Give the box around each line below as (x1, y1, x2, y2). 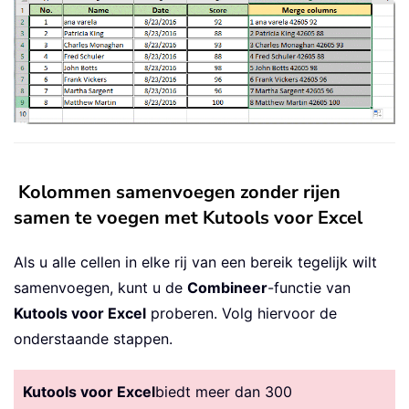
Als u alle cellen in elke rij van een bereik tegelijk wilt (14, 252, 377, 271)
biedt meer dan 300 (155, 382, 292, 401)
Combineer (187, 278, 267, 297)
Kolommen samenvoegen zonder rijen (18, 179, 341, 204)
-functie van (267, 278, 351, 297)
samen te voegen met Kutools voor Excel (14, 204, 362, 230)
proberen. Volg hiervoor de (146, 303, 337, 322)
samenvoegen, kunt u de (14, 278, 187, 297)
